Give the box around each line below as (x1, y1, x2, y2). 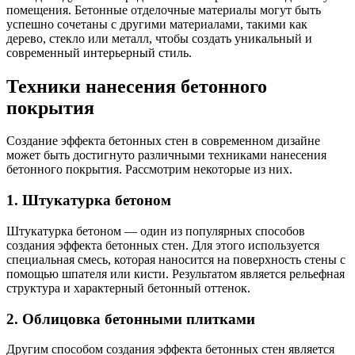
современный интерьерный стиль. (6, 45, 192, 59)
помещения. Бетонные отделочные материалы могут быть (6, 2, 321, 17)
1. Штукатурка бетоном (6, 192, 171, 209)
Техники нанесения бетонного (6, 75, 267, 97)
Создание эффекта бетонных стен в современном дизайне (6, 134, 320, 148)
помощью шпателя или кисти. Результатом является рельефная (6, 266, 345, 281)
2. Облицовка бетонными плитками (6, 310, 255, 327)
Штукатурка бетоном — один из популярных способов (6, 223, 305, 238)
